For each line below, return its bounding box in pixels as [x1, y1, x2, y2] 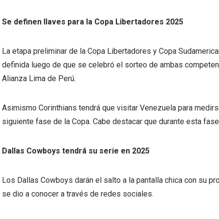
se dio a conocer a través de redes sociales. [2, 189, 155, 198]
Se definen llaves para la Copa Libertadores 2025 [2, 17, 183, 26]
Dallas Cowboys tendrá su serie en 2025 [2, 146, 150, 155]
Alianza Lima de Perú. [2, 74, 76, 83]
